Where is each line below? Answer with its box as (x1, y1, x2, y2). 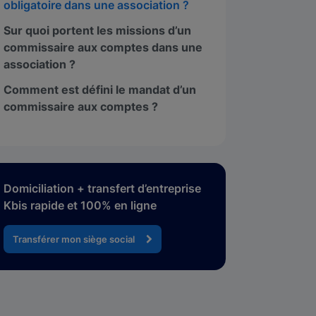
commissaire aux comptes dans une (4, 40, 203, 54)
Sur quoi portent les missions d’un (4, 23, 192, 37)
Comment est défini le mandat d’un (4, 83, 197, 97)
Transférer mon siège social (13, 233, 135, 245)
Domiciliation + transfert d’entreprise (4, 181, 202, 195)
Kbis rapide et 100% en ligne (4, 198, 157, 212)
